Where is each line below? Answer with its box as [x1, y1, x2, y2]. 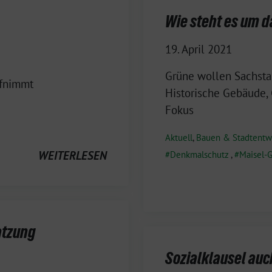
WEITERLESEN [38, 148, 107, 163]
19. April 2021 [165, 41, 232, 56]
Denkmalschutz [170, 148, 229, 160]
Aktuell [165, 131, 192, 143]
